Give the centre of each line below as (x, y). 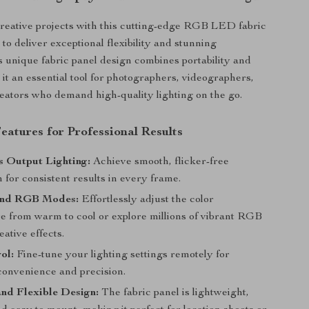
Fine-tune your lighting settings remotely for (122, 255)
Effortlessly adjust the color (147, 200)
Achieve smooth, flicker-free (160, 162)
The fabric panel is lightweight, (174, 293)
